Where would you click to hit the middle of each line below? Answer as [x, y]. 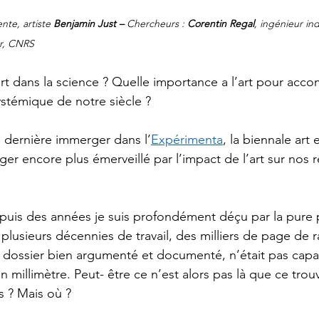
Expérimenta [187, 140]
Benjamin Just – [90, 24]
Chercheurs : [157, 24]
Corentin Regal [221, 24]
